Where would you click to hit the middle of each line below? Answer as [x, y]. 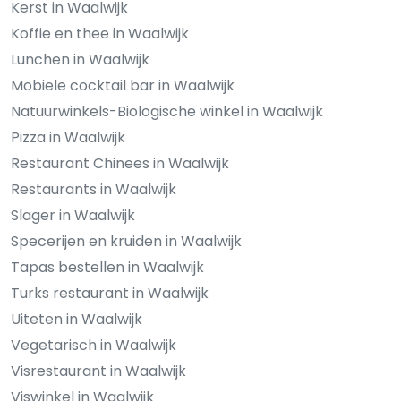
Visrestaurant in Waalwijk [98, 371]
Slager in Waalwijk [73, 215]
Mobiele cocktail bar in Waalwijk [123, 85]
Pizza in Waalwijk [68, 137]
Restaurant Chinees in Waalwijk [120, 163]
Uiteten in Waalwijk [77, 319]
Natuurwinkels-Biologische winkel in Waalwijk [167, 111]
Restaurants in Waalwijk [94, 189]
